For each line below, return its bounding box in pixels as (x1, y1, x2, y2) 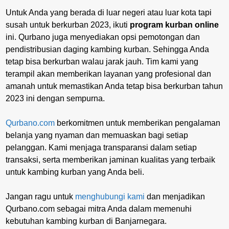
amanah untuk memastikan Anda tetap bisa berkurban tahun (6, 81, 223, 90)
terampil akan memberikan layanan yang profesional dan (6, 69, 211, 78)
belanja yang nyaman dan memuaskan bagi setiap (6, 130, 188, 140)
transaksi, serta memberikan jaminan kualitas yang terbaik (6, 155, 215, 164)
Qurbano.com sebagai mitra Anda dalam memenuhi (6, 204, 192, 213)
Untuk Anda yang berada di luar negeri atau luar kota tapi (6, 8, 212, 17)
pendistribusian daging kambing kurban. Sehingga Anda (6, 44, 209, 54)
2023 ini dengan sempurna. (6, 94, 105, 103)
